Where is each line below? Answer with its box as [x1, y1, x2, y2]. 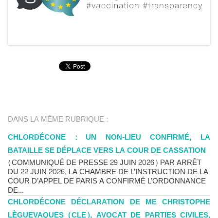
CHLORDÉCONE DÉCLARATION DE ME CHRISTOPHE [8, 196, 210, 209]
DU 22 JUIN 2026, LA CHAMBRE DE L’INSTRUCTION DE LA [8, 165, 208, 179]
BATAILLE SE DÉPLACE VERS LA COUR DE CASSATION [8, 144, 206, 157]
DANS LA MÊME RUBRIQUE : [8, 113, 108, 126]
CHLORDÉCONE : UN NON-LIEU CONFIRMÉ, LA [8, 131, 210, 144]
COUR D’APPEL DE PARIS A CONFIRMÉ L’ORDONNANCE [8, 175, 206, 188]
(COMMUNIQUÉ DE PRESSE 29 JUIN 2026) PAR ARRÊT [8, 156, 201, 169]
